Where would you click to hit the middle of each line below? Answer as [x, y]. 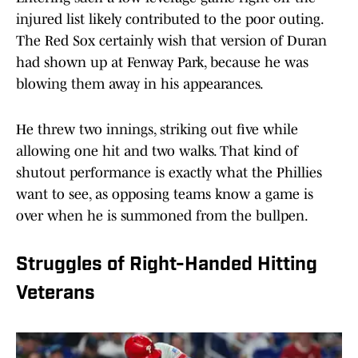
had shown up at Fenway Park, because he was [162, 63]
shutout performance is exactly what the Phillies [169, 173]
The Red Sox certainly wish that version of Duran [171, 41]
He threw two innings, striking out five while [157, 130]
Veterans [56, 294]
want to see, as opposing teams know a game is [165, 195]
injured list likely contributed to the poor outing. [169, 20]
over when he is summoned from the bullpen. [162, 216]
